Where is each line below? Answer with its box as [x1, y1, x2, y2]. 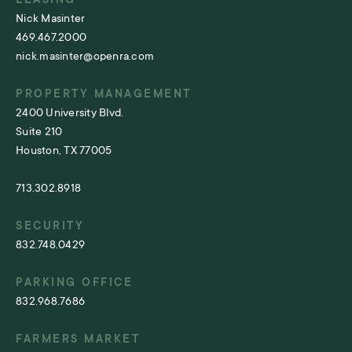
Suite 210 [16, 125, 63, 138]
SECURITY [16, 219, 84, 233]
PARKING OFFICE [16, 276, 133, 289]
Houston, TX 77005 [16, 144, 112, 157]
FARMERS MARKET [16, 332, 140, 346]
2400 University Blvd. [16, 106, 124, 119]
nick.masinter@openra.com [16, 49, 154, 63]
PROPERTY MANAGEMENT [16, 87, 192, 101]
